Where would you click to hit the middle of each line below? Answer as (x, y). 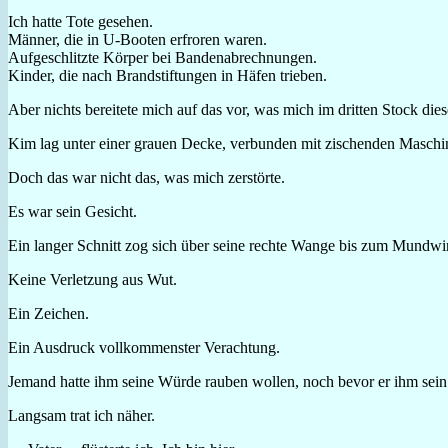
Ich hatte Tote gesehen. (80, 21)
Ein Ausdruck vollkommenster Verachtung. (144, 347)
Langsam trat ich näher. (81, 415)
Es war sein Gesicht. (72, 211)
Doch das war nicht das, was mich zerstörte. (146, 177)
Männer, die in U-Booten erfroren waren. (137, 39)
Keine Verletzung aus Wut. (92, 279)
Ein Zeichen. (48, 313)
